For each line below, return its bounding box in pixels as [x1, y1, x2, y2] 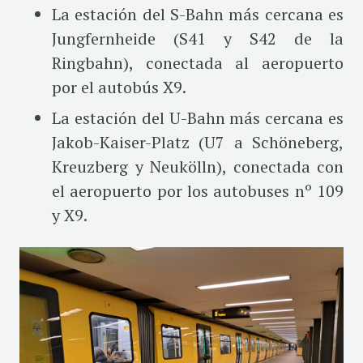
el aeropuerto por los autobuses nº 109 [52, 179, 344, 202]
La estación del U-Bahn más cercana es [52, 106, 344, 129]
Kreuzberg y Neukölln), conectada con [52, 155, 344, 177]
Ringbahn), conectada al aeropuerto [52, 51, 344, 74]
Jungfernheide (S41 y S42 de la [52, 27, 344, 49]
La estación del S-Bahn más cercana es [52, 2, 344, 25]
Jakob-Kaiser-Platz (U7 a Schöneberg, [52, 130, 344, 153]
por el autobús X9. [52, 75, 186, 98]
